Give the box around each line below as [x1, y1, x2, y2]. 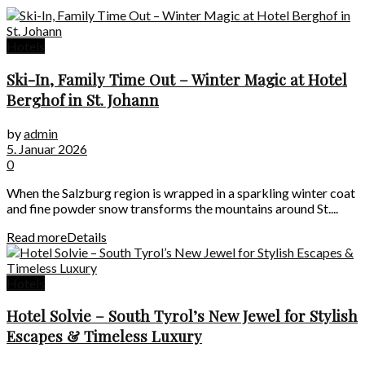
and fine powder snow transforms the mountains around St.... [7, 200, 338, 216]
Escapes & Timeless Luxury [7, 326, 202, 347]
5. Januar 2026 [7, 140, 87, 156]
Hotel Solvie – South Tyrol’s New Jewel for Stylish [7, 306, 358, 327]
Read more [7, 228, 67, 244]
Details [67, 228, 107, 244]
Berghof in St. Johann [7, 89, 159, 110]
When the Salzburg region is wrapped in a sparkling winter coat [7, 184, 355, 200]
